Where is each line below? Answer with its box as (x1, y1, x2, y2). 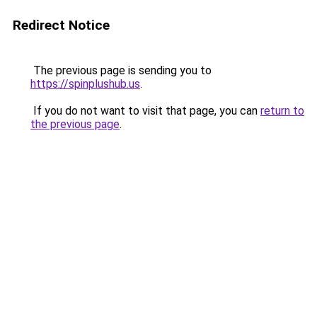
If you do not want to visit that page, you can (30, 104, 260, 117)
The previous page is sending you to (30, 64, 212, 77)
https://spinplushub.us (30, 77, 140, 91)
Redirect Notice (13, 17, 110, 33)
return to (260, 104, 304, 117)
